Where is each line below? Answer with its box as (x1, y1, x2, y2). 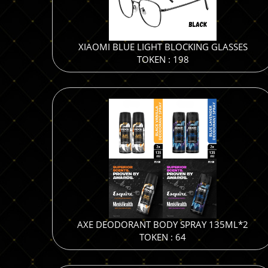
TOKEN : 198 (136, 53, 189, 65)
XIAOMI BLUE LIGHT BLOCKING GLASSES (78, 41, 248, 53)
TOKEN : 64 (139, 231, 186, 243)
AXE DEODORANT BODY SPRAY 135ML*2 (77, 218, 248, 230)
